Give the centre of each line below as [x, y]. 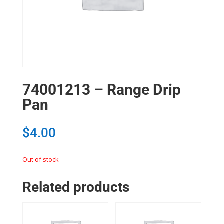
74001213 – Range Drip [101, 90]
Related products [76, 187]
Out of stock [40, 160]
